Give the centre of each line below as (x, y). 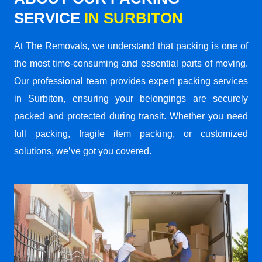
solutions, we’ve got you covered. (83, 151)
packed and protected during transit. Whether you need (131, 116)
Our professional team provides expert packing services (131, 81)
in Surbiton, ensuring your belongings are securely (131, 99)
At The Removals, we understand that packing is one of (131, 46)
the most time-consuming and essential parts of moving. (131, 64)
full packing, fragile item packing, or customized (131, 134)
